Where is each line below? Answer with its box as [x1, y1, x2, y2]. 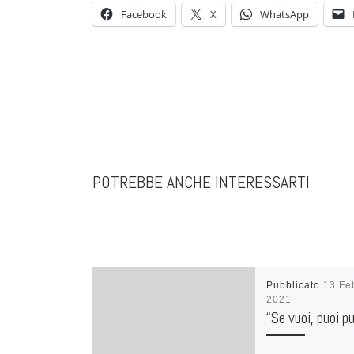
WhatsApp [260, 6, 309, 21]
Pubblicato [266, 279, 324, 291]
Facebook [121, 6, 167, 21]
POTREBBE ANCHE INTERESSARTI [92, 171, 310, 193]
